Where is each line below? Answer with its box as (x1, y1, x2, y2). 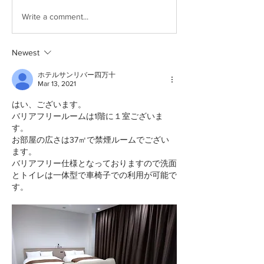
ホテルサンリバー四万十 (38, 71, 115, 80)
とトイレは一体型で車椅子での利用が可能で (12, 170, 177, 180)
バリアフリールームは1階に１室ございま (12, 111, 163, 121)
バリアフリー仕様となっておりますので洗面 (12, 159, 177, 169)
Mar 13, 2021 (38, 80, 76, 88)
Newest (12, 48, 39, 58)
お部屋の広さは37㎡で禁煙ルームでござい (12, 135, 169, 145)
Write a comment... (22, 11, 88, 21)
